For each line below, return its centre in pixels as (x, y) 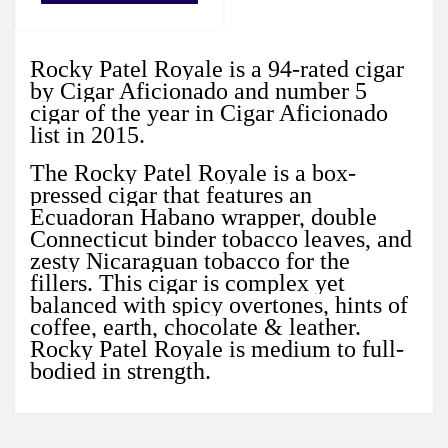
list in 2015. (87, 135)
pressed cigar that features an (171, 195)
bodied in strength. (120, 371)
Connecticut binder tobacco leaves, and (221, 239)
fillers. (64, 283)
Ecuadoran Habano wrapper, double (203, 217)
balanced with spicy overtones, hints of (219, 305)
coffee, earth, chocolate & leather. (195, 327)
